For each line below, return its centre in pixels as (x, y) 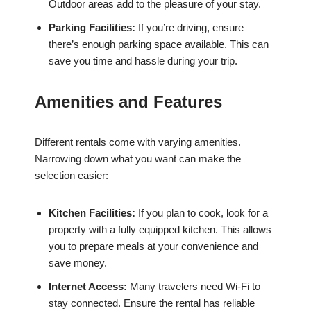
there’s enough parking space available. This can (159, 44)
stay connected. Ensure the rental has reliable (152, 303)
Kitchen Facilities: (92, 213)
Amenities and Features (128, 102)
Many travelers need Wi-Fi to (194, 287)
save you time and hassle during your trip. (143, 61)
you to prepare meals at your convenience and (153, 246)
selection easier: (72, 176)
